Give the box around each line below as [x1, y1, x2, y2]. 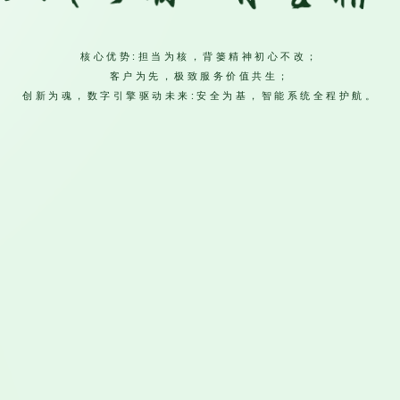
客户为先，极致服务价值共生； [109, 69, 291, 83]
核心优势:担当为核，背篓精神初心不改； [80, 49, 320, 63]
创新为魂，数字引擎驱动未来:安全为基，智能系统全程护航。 [22, 88, 378, 103]
